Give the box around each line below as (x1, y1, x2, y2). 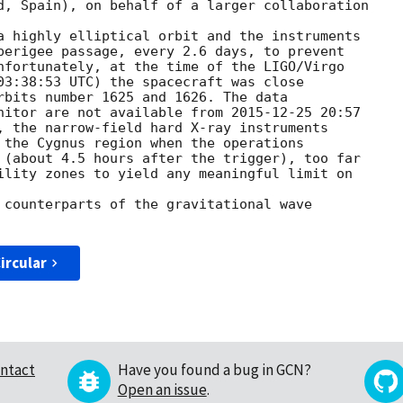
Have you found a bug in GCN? (117, 360, 311, 381)
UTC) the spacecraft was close (61, 74, 304, 91)
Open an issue (117, 380, 207, 400)
